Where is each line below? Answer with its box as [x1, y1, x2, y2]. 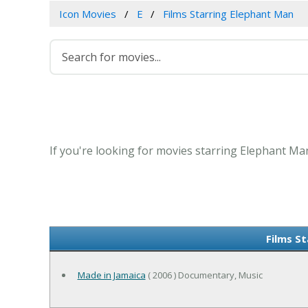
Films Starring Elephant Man [163, 7, 294, 21]
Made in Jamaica [77, 269, 146, 282]
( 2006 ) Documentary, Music [145, 269, 263, 282]
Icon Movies [58, 7, 116, 21]
